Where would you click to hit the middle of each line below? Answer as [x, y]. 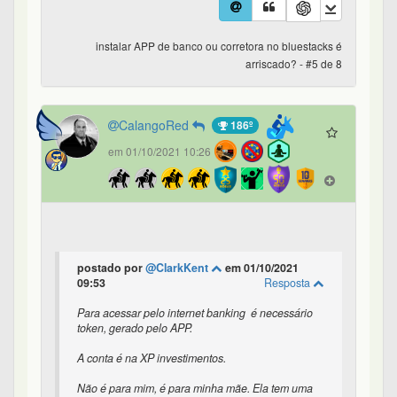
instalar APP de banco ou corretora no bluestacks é [219, 45]
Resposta [288, 282]
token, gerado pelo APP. [135, 327]
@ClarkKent [178, 267]
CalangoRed [156, 125]
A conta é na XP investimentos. [153, 358]
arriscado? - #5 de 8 [294, 63]
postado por [111, 267]
